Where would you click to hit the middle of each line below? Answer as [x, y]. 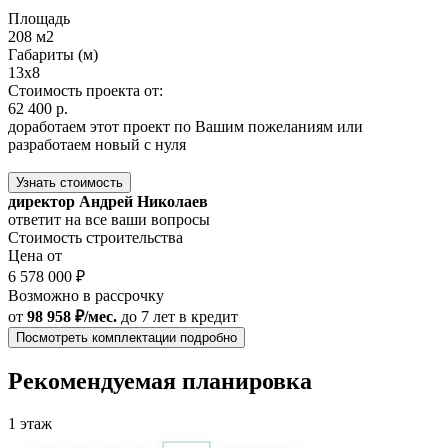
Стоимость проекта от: [85, 90]
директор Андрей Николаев [108, 201]
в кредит [208, 316]
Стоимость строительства [95, 237]
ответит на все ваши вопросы [109, 219]
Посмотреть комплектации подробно [126, 337]
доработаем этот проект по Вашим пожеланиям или [185, 126]
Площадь [39, 18]
